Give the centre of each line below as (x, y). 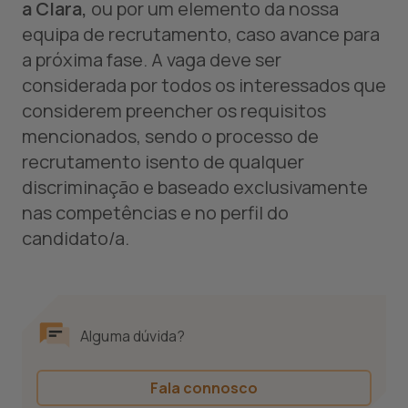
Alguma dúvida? (133, 336)
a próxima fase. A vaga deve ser (152, 60)
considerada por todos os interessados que (204, 85)
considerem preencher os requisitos (174, 111)
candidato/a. (76, 238)
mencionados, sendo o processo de (170, 136)
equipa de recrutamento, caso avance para (201, 34)
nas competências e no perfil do (155, 213)
